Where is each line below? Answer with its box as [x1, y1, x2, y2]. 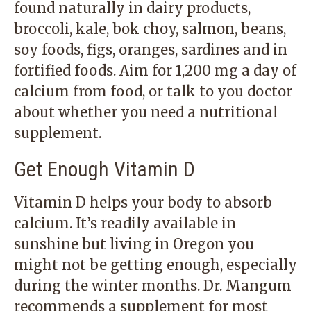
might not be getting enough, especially [14, 256, 297, 274]
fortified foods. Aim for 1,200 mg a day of [14, 62, 296, 79]
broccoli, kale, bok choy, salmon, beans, [14, 20, 286, 37]
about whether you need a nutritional [14, 103, 278, 121]
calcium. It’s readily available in [14, 215, 236, 232]
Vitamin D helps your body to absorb [14, 194, 272, 211]
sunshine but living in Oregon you [14, 235, 254, 253]
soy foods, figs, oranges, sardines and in [14, 41, 287, 58]
